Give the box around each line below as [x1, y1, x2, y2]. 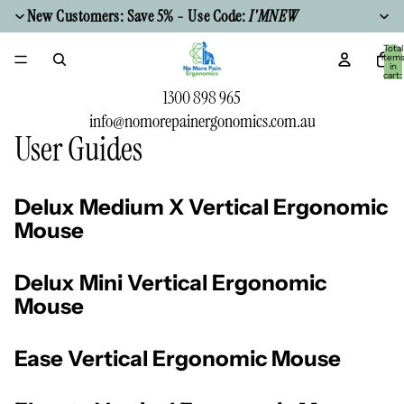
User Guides [14, 128, 142, 170]
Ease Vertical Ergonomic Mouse [14, 344, 341, 372]
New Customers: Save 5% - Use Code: [26, 5, 249, 27]
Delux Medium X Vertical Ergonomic [14, 193, 388, 220]
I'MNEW [248, 5, 298, 27]
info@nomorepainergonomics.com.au [88, 109, 316, 133]
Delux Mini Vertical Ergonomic [14, 269, 326, 296]
